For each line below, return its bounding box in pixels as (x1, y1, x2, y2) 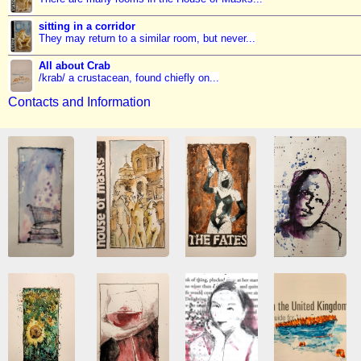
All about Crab (38, 60, 110, 73)
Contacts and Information (8, 94, 151, 109)
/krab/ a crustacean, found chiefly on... (38, 72, 219, 85)
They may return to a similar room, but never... (38, 32, 255, 45)
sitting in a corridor (38, 20, 135, 33)
